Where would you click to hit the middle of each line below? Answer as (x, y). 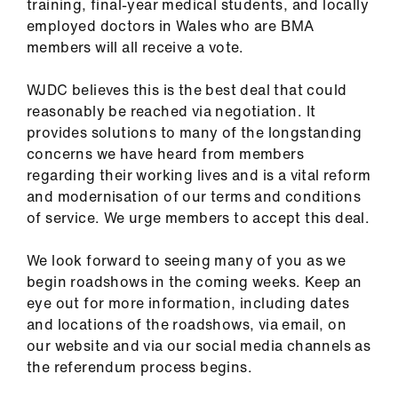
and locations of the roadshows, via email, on (187, 325)
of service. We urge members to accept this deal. (199, 218)
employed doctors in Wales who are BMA (171, 26)
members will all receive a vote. (135, 48)
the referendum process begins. (139, 367)
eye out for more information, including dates (188, 303)
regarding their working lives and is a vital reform (199, 175)
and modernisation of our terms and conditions (194, 197)
